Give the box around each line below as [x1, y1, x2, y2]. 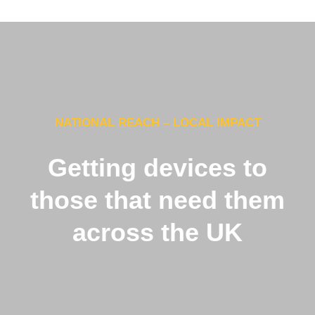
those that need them [30, 186, 285, 215]
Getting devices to [48, 153, 267, 183]
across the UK [72, 218, 243, 247]
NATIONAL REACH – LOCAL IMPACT [54, 116, 261, 130]
